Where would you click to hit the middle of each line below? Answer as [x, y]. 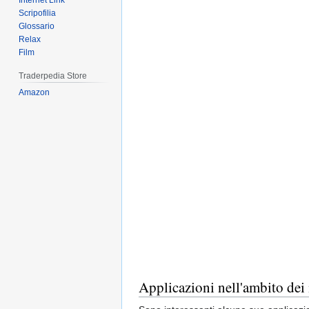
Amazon [34, 93]
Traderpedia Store [53, 76]
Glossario [37, 27]
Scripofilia [38, 13]
